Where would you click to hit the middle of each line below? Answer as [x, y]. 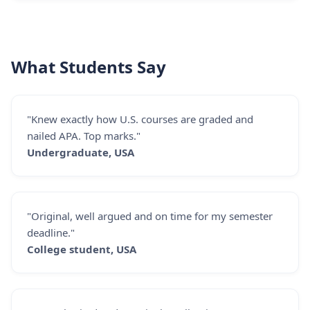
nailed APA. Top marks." [84, 136]
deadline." [51, 232]
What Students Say [89, 67]
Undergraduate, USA [81, 152]
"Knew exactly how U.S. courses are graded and [140, 119]
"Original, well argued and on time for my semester [150, 216]
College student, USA [82, 249]
